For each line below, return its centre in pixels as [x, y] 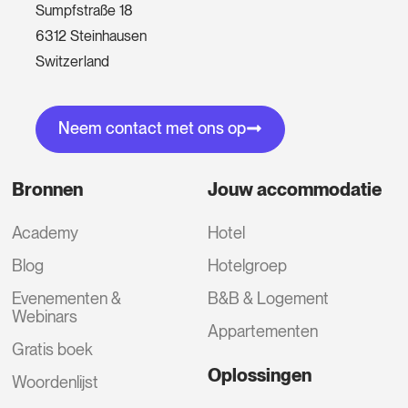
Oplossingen [260, 376]
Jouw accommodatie [295, 190]
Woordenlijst [56, 382]
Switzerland [72, 61]
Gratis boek [53, 350]
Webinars [45, 317]
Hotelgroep [248, 266]
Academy [46, 233]
